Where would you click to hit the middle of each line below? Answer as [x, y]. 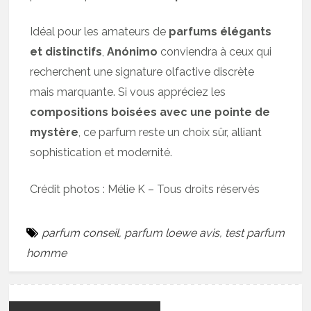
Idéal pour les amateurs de [100, 31]
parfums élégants [220, 31]
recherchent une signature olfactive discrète [142, 72]
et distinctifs [66, 51]
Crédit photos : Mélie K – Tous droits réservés [145, 189]
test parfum [255, 233]
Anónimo [133, 51]
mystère [54, 132]
